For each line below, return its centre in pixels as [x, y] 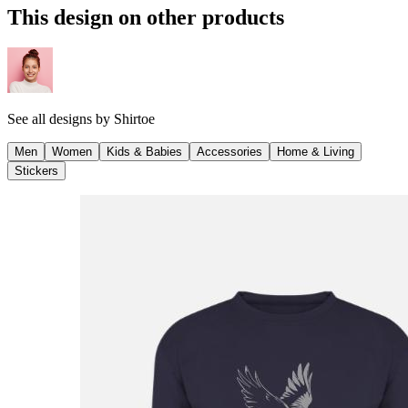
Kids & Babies [144, 152]
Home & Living [316, 152]
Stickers [36, 171]
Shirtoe [134, 119]
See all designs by [61, 119]
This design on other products [146, 17]
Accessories [229, 152]
